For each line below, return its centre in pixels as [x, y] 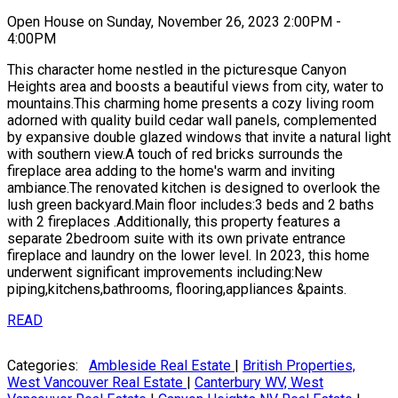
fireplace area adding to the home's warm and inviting [171, 171]
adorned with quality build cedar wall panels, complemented [192, 120]
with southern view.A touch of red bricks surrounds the [175, 154]
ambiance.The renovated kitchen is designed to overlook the [194, 187]
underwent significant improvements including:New [165, 272]
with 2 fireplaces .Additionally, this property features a [174, 221]
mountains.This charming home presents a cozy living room [191, 103]
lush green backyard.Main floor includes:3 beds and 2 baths [191, 204]
